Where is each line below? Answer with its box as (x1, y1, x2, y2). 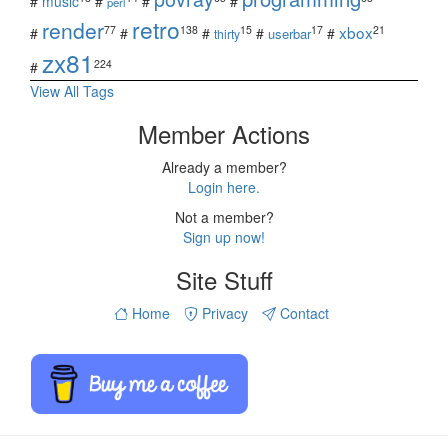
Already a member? (161, 157, 287, 178)
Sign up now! (183, 227, 265, 248)
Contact (276, 303, 329, 324)
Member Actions (138, 116, 310, 152)
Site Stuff (175, 262, 273, 298)
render (42, 15, 104, 46)
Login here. (188, 177, 260, 198)
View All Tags (30, 81, 114, 102)
